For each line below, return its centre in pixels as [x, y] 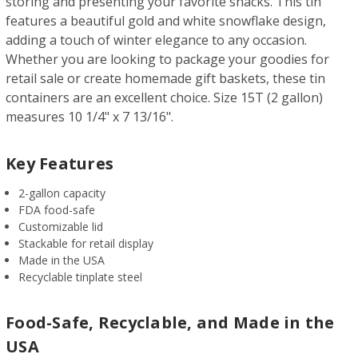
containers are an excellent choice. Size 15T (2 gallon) [164, 97]
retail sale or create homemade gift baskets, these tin [165, 78]
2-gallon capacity [62, 193]
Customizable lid [61, 226]
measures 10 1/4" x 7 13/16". [89, 116]
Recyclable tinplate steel [81, 276]
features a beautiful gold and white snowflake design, [166, 20]
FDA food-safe [57, 209]
